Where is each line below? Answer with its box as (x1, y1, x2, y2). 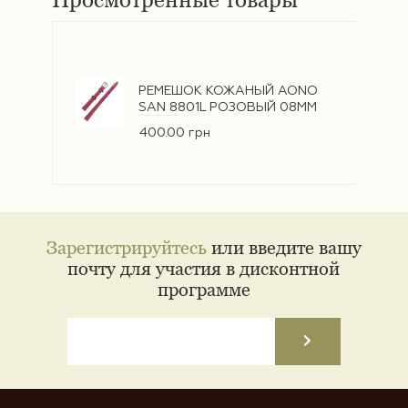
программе (157, 278, 250, 300)
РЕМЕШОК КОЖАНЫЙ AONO (138, 84, 318, 97)
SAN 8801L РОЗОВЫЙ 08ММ (138, 100, 317, 114)
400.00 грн (138, 126, 210, 139)
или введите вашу (206, 236, 362, 258)
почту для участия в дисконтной (67, 257, 341, 279)
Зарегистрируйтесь (46, 236, 207, 258)
